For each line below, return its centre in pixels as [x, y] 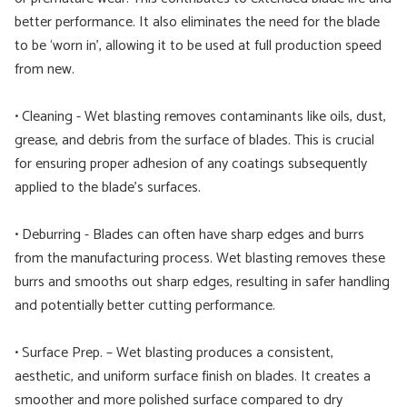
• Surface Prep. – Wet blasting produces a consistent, [174, 353]
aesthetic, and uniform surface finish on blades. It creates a [193, 377]
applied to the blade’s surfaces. [108, 188]
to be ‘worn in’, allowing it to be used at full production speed [198, 46]
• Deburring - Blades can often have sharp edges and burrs [189, 235]
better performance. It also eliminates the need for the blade [197, 22]
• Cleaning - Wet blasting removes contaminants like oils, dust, [200, 117]
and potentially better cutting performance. [145, 306]
